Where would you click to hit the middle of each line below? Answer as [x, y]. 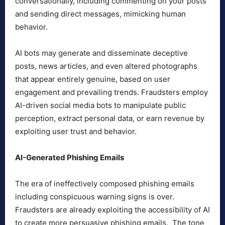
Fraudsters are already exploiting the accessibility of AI [113, 210]
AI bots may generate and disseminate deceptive [101, 53]
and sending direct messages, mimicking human [100, 14]
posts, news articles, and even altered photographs [106, 66]
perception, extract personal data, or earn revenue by [110, 119]
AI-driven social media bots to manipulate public [100, 105]
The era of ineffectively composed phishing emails [105, 184]
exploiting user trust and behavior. [76, 132]
